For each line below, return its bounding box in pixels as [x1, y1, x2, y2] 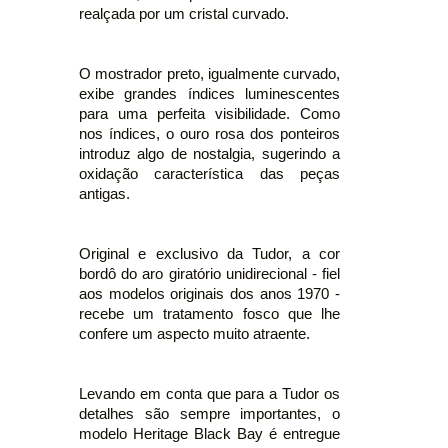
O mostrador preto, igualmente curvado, [79, 65, 340, 82]
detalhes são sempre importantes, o [79, 405, 340, 422]
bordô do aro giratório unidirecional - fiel [79, 265, 340, 282]
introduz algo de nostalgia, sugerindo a [79, 145, 340, 162]
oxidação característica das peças [79, 165, 340, 182]
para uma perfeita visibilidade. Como [79, 105, 340, 122]
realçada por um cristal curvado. [79, 5, 289, 22]
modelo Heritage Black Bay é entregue [79, 425, 340, 442]
